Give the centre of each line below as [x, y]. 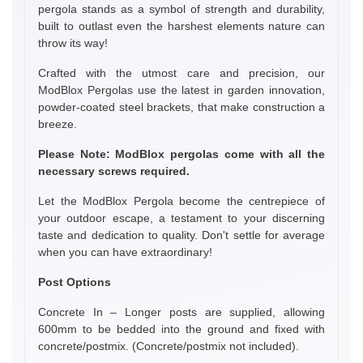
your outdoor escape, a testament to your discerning [181, 218]
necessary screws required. [114, 171]
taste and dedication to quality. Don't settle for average [181, 235]
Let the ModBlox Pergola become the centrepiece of [181, 201]
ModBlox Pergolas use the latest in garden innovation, [181, 90]
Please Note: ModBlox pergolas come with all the [181, 154]
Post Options [75, 282]
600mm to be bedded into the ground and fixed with [181, 329]
